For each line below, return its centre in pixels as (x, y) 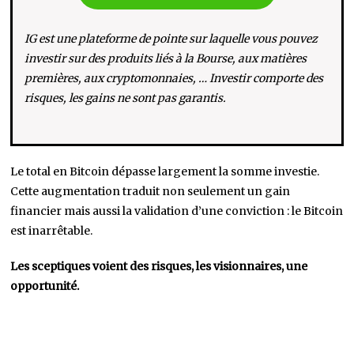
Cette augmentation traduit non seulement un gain (151, 192)
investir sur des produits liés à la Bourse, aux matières (166, 59)
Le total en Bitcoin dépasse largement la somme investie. (165, 172)
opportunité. (45, 286)
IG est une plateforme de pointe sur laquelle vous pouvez (171, 39)
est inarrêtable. (52, 231)
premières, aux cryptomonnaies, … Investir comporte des (174, 79)
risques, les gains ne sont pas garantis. (126, 98)
